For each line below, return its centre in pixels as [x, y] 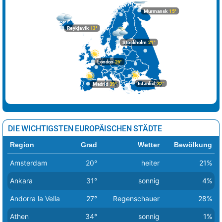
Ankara [21, 180]
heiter [150, 163]
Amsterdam [28, 163]
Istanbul [147, 83]
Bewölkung [193, 144]
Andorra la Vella [35, 198]
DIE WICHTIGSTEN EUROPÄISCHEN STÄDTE [85, 128]
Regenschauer [136, 198]
